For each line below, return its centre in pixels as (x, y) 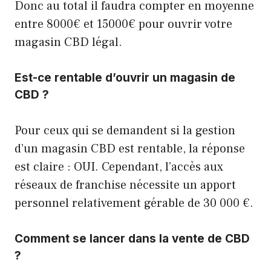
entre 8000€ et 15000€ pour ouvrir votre (123, 24)
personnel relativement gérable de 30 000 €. (134, 204)
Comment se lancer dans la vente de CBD (132, 239)
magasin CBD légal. (68, 43)
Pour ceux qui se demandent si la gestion (125, 131)
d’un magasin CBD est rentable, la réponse (130, 149)
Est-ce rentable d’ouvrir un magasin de (125, 78)
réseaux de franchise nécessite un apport (125, 185)
